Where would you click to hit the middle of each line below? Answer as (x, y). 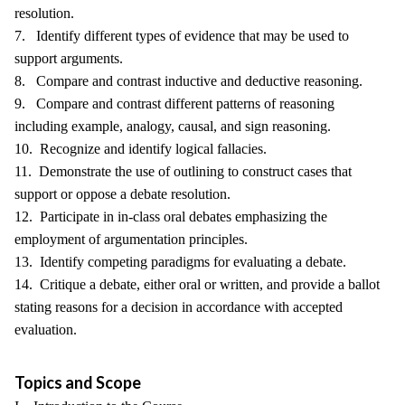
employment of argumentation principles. (131, 239)
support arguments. (69, 58)
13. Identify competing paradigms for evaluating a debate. (180, 262)
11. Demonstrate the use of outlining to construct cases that (183, 171)
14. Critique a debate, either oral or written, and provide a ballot (197, 284)
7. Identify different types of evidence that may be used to (182, 36)
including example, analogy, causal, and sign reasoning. (173, 126)
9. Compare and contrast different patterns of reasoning (174, 104)
